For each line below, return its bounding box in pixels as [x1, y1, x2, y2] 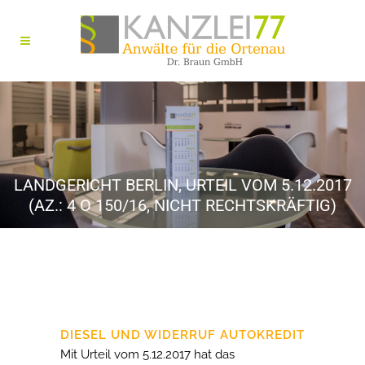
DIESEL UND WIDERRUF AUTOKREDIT [60, 328, 305, 342]
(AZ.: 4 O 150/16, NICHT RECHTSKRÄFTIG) [29, 196, 336, 215]
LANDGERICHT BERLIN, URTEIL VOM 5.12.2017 [13, 175, 352, 195]
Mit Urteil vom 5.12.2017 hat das [60, 347, 235, 362]
